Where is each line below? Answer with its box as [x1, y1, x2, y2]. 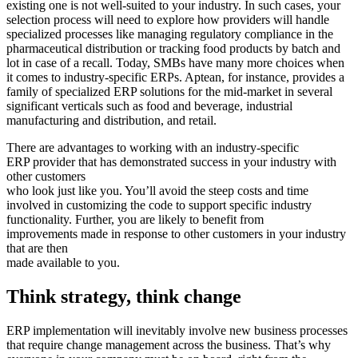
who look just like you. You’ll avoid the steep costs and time [6, 184, 308, 198]
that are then [6, 241, 68, 256]
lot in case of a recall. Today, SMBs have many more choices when [6, 56, 344, 70]
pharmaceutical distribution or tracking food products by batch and [6, 42, 340, 56]
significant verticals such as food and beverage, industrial [6, 99, 292, 113]
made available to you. [6, 256, 120, 270]
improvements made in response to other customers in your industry [6, 227, 346, 241]
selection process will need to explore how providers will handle [6, 13, 329, 27]
